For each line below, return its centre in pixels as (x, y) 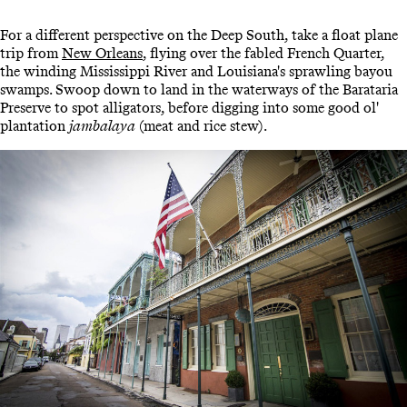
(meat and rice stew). (201, 126)
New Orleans (102, 54)
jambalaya (102, 126)
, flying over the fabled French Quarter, (263, 54)
